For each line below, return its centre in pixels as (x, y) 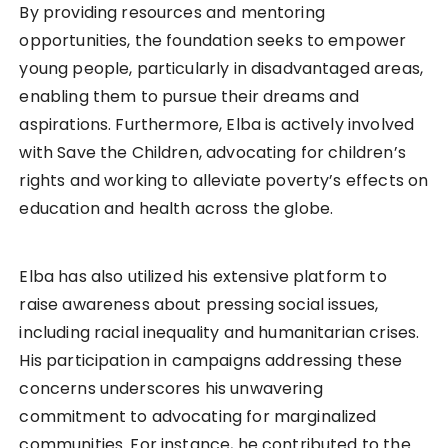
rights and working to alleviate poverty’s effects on (224, 181)
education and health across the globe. (176, 209)
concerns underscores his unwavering (171, 389)
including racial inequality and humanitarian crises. (219, 333)
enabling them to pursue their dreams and (189, 97)
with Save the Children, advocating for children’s (212, 153)
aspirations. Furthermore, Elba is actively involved (217, 125)
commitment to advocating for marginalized (198, 417)
